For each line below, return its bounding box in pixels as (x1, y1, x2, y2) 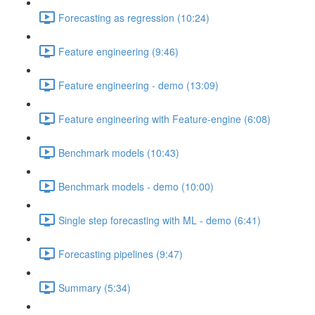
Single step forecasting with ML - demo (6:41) (58, 212, 261, 227)
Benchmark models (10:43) (58, 145, 179, 160)
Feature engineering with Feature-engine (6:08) (58, 111, 271, 126)
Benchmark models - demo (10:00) (58, 179, 214, 193)
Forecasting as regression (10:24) (58, 10, 210, 25)
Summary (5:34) (58, 280, 131, 295)
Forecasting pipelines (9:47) (58, 246, 183, 261)
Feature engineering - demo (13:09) (58, 77, 219, 92)
